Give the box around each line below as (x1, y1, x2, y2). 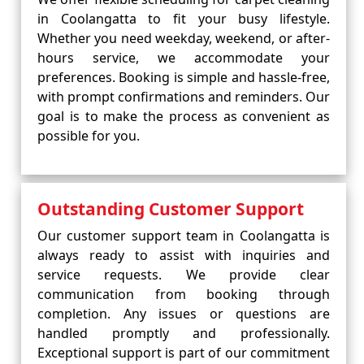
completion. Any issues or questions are (37, 305, 330, 323)
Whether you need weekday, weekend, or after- (37, 29, 330, 47)
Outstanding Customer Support (37, 197, 304, 220)
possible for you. (37, 127, 140, 145)
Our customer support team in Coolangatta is (37, 227, 330, 245)
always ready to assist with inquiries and (37, 246, 330, 264)
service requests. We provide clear (37, 266, 330, 284)
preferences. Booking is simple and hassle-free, (37, 68, 330, 86)
